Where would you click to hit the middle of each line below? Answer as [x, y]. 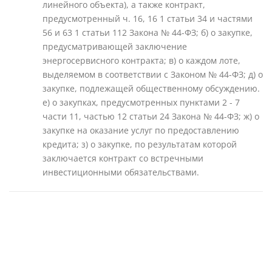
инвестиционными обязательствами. [121, 172]
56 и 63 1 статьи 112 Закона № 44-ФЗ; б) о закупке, [148, 32]
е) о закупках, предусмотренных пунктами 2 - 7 [141, 102]
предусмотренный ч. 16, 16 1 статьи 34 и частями [148, 19]
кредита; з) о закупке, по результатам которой [140, 144]
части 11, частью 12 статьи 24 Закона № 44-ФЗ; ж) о [151, 116]
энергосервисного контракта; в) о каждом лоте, [141, 60]
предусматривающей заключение [115, 46]
